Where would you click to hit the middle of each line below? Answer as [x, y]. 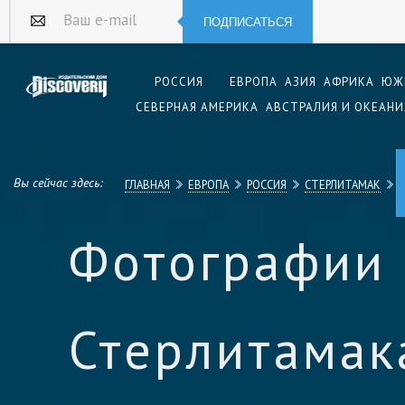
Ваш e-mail [76, 25]
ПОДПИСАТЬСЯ [248, 22]
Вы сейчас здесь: [58, 183]
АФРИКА [349, 81]
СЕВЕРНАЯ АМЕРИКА [197, 107]
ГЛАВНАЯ [147, 184]
